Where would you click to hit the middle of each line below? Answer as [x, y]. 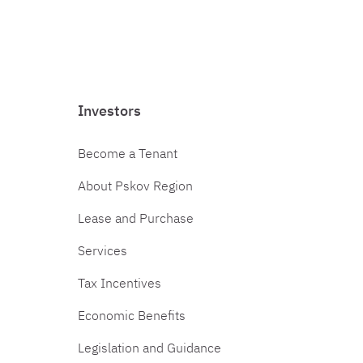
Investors [109, 111]
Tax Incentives [120, 283]
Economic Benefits [132, 315]
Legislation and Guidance [149, 348]
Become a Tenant [128, 153]
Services [102, 250]
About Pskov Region [135, 186]
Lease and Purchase [136, 218]
